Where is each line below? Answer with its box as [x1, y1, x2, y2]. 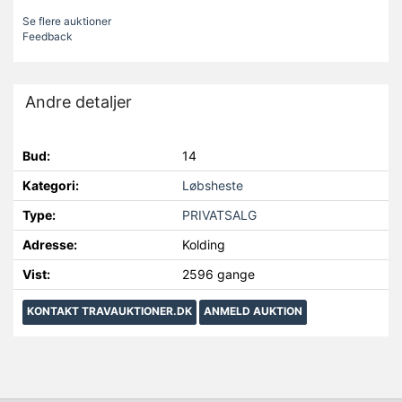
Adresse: [22, 236, 77, 252]
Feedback [22, 29, 73, 43]
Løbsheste [182, 177, 244, 193]
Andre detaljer [25, 92, 132, 111]
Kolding [182, 236, 226, 252]
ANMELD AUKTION [204, 303, 302, 318]
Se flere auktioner [22, 13, 111, 28]
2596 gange [182, 266, 256, 282]
